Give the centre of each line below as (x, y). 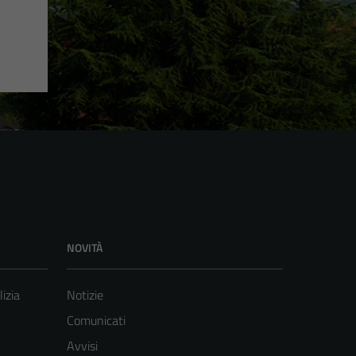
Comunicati (96, 320)
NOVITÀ (85, 247)
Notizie (85, 294)
